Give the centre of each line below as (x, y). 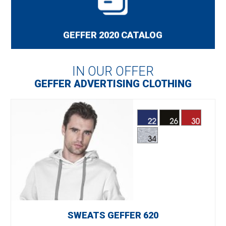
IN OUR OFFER (113, 71)
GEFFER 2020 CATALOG (113, 35)
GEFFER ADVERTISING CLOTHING (113, 83)
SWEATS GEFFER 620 (113, 215)
